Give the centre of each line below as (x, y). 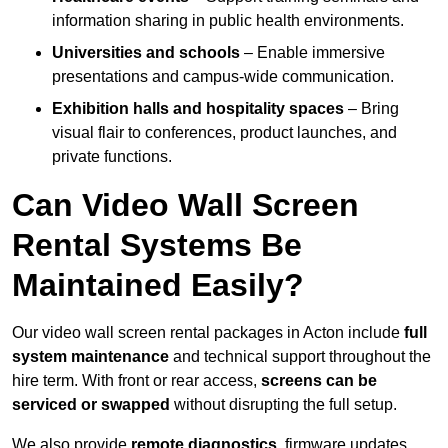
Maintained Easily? (158, 285)
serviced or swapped (91, 405)
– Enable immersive (312, 53)
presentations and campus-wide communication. (223, 77)
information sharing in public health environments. (228, 21)
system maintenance (90, 357)
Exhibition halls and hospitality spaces (198, 109)
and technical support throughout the (300, 357)
